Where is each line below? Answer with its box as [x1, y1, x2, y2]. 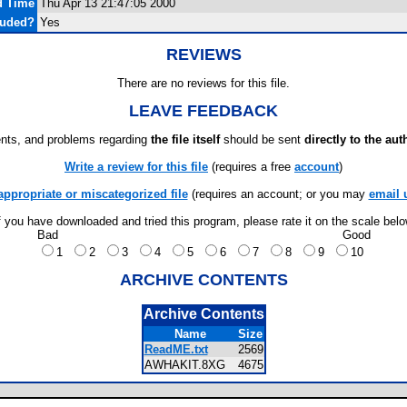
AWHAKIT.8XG [144, 358, 236, 372]
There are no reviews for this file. [117, 76, 290, 90]
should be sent [220, 133, 304, 146]
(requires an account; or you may [187, 187, 369, 201]
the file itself [151, 133, 220, 146]
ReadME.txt [144, 342, 208, 356]
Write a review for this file [65, 160, 208, 174]
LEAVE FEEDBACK [129, 102, 278, 120]
